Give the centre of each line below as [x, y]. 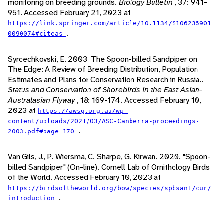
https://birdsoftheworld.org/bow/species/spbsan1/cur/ [109, 188]
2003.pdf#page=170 [43, 131]
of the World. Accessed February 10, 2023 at [84, 177]
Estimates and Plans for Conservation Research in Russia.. [106, 80]
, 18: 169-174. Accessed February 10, [139, 100]
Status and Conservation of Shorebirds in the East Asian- [105, 90]
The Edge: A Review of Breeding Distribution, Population [103, 69]
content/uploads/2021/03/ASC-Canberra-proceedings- [104, 121]
